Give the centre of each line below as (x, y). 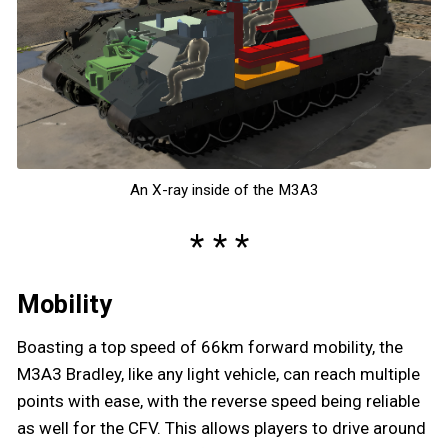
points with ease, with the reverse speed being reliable (218, 400)
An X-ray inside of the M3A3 (224, 189)
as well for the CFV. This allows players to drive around (221, 427)
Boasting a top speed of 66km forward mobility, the (210, 346)
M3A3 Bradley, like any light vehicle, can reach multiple (218, 373)
